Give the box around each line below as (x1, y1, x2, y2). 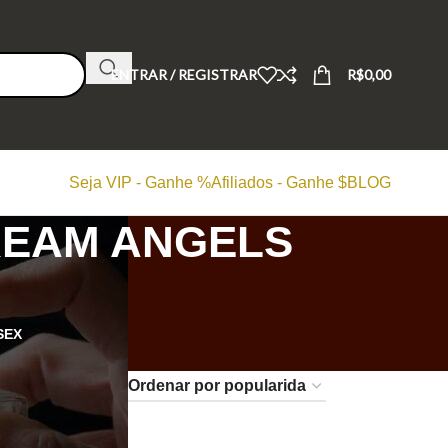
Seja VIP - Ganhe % (68, 174, 211, 191)
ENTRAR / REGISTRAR (110, 66, 257, 83)
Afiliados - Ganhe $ (210, 174, 347, 191)
